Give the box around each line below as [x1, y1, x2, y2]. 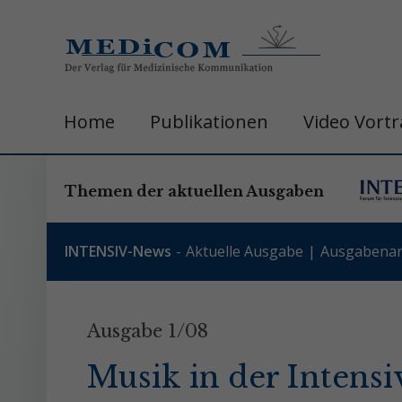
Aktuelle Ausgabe [186, 241, 303, 261]
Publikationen [150, 109, 268, 134]
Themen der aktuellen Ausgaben [65, 182, 324, 200]
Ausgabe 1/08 [87, 320, 208, 342]
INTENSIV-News [65, 241, 171, 261]
